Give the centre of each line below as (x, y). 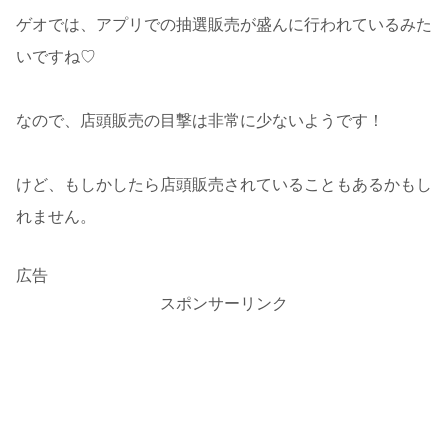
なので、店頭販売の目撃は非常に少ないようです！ (200, 120)
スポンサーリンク (224, 303)
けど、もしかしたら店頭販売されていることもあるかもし (224, 184)
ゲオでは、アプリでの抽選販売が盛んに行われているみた (224, 24)
